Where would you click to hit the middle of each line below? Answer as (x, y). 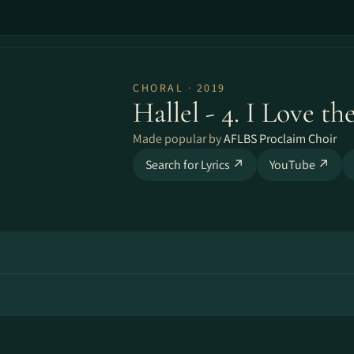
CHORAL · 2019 (179, 88)
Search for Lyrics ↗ (195, 165)
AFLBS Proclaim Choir (280, 139)
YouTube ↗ (299, 165)
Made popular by (178, 139)
